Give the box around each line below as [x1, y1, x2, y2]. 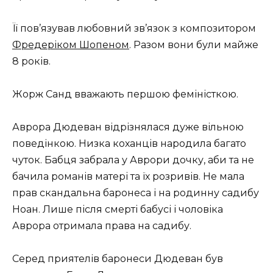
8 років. [12, 55, 51, 67]
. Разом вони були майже [129, 38, 258, 51]
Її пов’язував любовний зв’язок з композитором [12, 22, 256, 34]
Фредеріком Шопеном [12, 38, 129, 51]
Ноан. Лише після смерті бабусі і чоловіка [12, 204, 223, 216]
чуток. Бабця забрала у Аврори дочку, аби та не [12, 154, 254, 166]
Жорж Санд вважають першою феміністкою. [12, 88, 238, 101]
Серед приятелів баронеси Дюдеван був [12, 253, 223, 265]
